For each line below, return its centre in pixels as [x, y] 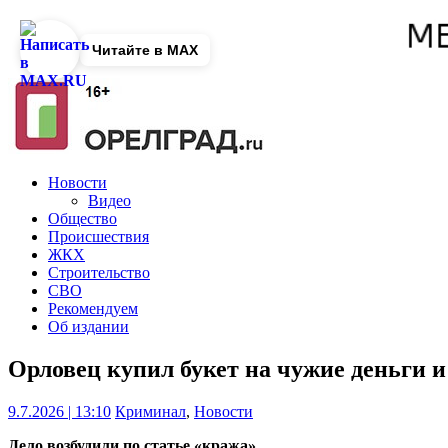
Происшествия [98, 237]
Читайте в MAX [145, 50]
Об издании [88, 327]
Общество [82, 219]
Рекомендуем [93, 309]
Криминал [150, 412]
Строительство [99, 273]
